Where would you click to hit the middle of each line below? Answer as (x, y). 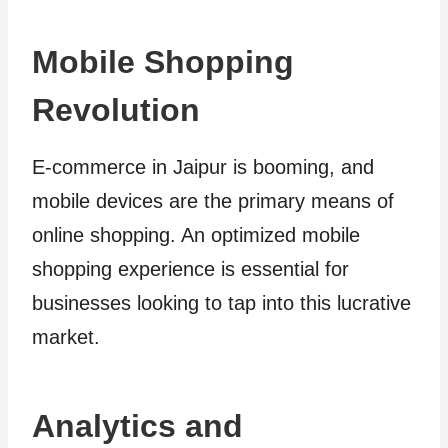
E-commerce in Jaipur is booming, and (203, 167)
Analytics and (137, 426)
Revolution (116, 110)
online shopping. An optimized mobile (196, 235)
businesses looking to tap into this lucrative (221, 303)
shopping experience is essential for (190, 269)
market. (66, 337)
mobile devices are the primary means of (213, 201)
